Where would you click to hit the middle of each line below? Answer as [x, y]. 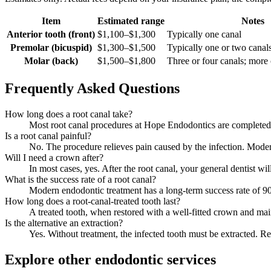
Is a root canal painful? [48, 135]
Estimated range [131, 21]
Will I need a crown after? [54, 157]
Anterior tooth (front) [51, 34]
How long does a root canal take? [69, 114]
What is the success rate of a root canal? [80, 179]
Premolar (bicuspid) [51, 48]
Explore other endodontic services [110, 259]
